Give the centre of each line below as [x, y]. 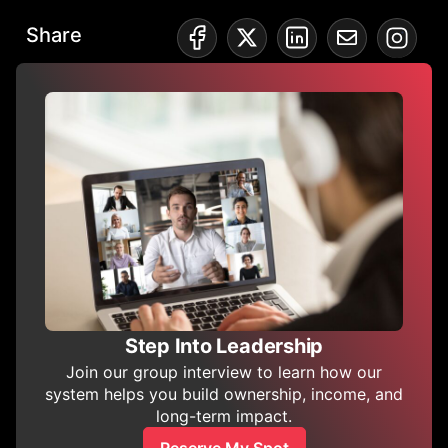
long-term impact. [224, 415]
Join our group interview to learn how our [224, 371]
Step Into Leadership [224, 345]
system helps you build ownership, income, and [224, 393]
